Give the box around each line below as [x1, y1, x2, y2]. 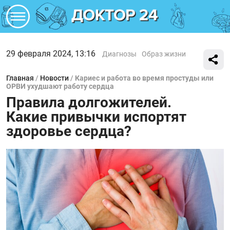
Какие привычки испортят [6, 108, 186, 125]
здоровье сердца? [6, 123, 131, 140]
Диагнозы [102, 50, 137, 58]
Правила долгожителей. [6, 94, 171, 111]
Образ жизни [142, 50, 186, 58]
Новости [40, 74, 69, 82]
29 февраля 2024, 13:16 [6, 49, 95, 59]
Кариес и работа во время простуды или [75, 74, 214, 82]
